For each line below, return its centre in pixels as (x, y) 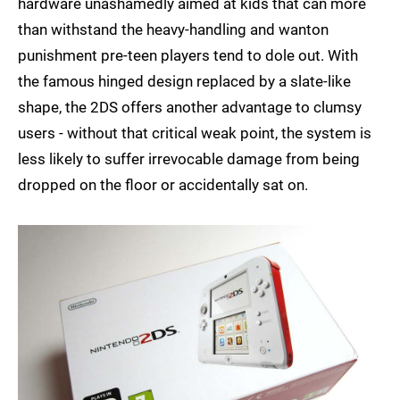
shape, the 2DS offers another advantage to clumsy (190, 108)
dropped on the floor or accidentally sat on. (163, 185)
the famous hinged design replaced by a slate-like (184, 82)
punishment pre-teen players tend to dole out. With (188, 56)
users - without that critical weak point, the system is (195, 133)
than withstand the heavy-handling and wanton (173, 30)
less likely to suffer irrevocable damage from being (189, 159)
